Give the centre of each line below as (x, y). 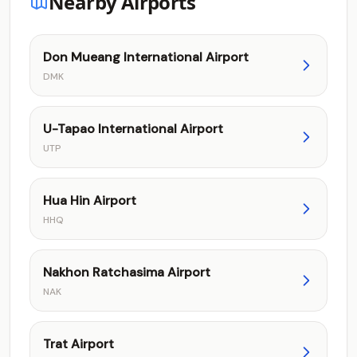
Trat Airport (78, 344)
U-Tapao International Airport (133, 129)
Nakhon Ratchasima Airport (127, 272)
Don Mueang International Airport (146, 57)
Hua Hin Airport (90, 200)
